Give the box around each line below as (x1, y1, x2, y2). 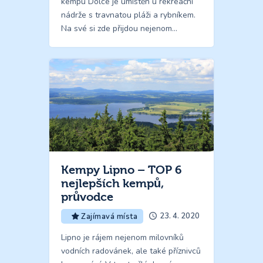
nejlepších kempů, (61, 176, 164, 190)
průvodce (61, 190, 113, 204)
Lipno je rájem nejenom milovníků (61, 231, 184, 243)
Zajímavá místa (81, 211, 138, 222)
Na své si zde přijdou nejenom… (61, 23, 177, 35)
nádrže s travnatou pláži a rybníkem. (61, 9, 195, 21)
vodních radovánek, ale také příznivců (61, 245, 201, 257)
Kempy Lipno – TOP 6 (61, 163, 182, 177)
